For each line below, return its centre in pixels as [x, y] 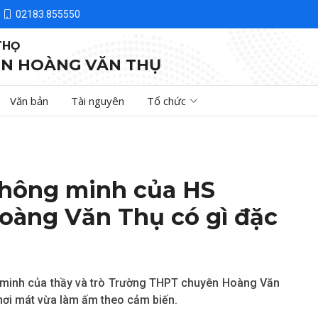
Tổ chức [166, 101]
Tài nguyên [98, 101]
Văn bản [29, 101]
